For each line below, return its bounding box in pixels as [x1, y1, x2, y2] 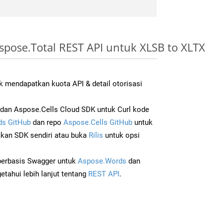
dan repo [31, 117, 63, 127]
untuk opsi [103, 130, 140, 140]
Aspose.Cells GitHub [63, 117, 132, 127]
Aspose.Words [78, 156, 126, 166]
